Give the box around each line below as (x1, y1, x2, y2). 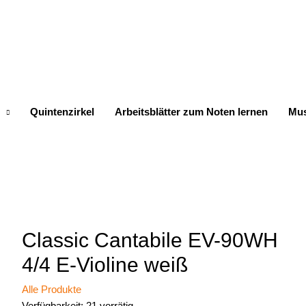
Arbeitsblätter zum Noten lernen (115, 106, 268, 117)
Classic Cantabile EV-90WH (21, 229, 278, 251)
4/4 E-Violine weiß (21, 253, 188, 276)
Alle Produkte (21, 283, 81, 295)
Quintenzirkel (30, 106, 94, 117)
